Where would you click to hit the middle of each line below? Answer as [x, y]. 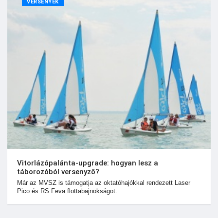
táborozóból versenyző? [58, 172]
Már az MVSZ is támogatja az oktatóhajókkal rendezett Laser [104, 183]
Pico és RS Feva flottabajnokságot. [67, 191]
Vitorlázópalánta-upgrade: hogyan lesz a [88, 163]
